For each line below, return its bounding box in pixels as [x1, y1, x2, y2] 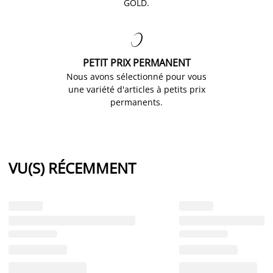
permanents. [110, 96, 163, 108]
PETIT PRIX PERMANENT [82, 56, 191, 70]
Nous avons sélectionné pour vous [66, 71, 207, 83]
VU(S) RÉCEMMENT [9, 158, 136, 179]
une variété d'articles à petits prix [68, 83, 205, 96]
